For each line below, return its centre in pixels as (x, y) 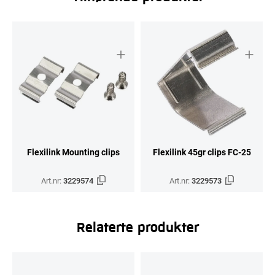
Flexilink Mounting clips (73, 152)
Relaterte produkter (137, 226)
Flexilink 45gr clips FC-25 (202, 152)
